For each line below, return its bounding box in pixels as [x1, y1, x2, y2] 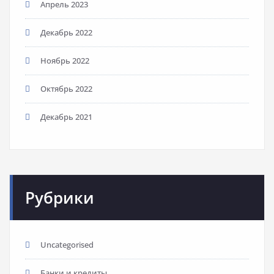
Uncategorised [40, 239, 94, 250]
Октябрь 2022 [40, 83, 92, 94]
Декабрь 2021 [40, 111, 92, 122]
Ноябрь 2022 [40, 54, 89, 66]
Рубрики [25, 186, 94, 209]
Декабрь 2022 [40, 26, 92, 38]
